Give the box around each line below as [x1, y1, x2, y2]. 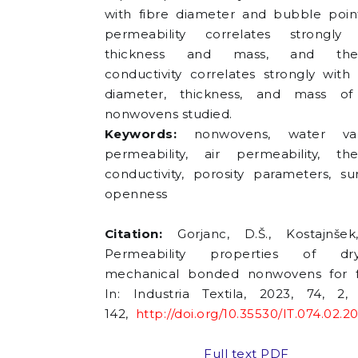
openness [104, 186, 168, 201]
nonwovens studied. [104, 106, 233, 121]
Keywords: [104, 126, 177, 141]
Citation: [104, 226, 178, 241]
